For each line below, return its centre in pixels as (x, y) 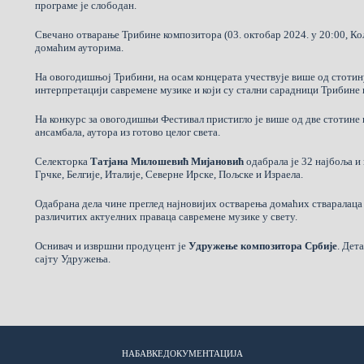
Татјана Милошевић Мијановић (167, 161)
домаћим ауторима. (80, 47)
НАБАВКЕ (142, 354)
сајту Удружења (72, 258)
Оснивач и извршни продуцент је (112, 245)
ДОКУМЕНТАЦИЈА (203, 354)
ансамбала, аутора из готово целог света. (128, 132)
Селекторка (63, 161)
